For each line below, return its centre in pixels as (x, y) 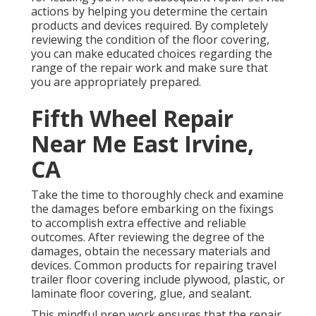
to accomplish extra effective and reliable (139, 223)
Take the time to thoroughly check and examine (157, 195)
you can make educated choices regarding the (152, 54)
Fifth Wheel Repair (132, 119)
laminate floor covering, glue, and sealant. (141, 294)
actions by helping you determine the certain (149, 12)
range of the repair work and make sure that (150, 68)
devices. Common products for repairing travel (154, 266)
